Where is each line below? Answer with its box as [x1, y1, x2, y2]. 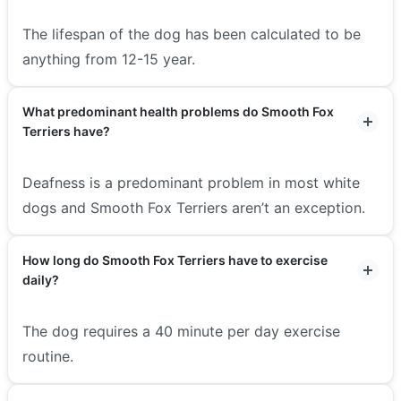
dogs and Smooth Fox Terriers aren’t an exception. [22, 198, 365, 217]
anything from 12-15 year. [22, 49, 195, 68]
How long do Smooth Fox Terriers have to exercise [22, 252, 328, 268]
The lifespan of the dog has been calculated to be [22, 24, 361, 43]
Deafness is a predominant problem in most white [22, 173, 360, 192]
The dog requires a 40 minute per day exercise [22, 321, 340, 340]
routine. [22, 346, 73, 365]
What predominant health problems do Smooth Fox [22, 103, 334, 119]
